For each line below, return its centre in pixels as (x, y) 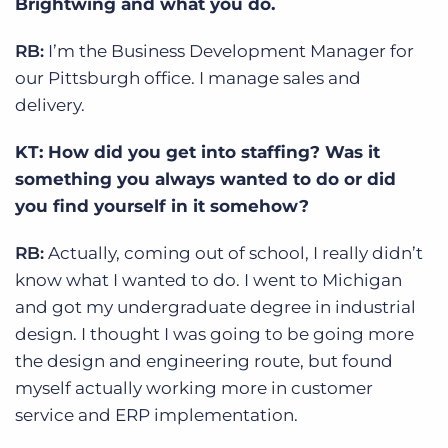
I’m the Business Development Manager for (229, 50)
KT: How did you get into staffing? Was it (197, 151)
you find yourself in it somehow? (162, 205)
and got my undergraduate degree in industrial (215, 306)
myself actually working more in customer (194, 387)
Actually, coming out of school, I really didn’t (233, 252)
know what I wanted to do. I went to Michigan (208, 279)
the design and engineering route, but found (204, 360)
